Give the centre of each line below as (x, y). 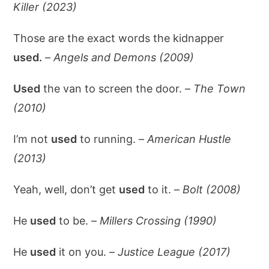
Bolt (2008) (212, 189)
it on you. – (87, 252)
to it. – (164, 189)
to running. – (112, 139)
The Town (220, 89)
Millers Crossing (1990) (159, 221)
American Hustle (189, 139)
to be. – (78, 221)
